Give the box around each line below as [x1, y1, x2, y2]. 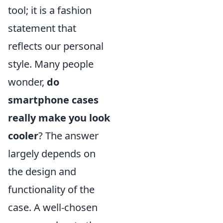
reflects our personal [8, 39, 104, 53]
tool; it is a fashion [8, 3, 92, 17]
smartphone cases [8, 93, 99, 107]
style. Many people [8, 57, 94, 71]
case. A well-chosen [8, 200, 98, 214]
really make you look [8, 111, 110, 124]
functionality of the [8, 182, 95, 196]
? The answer [38, 128, 99, 142]
